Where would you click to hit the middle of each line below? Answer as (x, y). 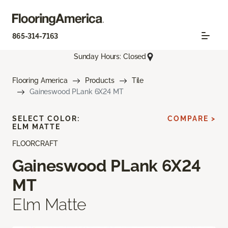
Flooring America (40, 80)
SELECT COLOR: (46, 118)
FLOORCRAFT (35, 143)
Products (99, 80)
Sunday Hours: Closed (110, 57)
